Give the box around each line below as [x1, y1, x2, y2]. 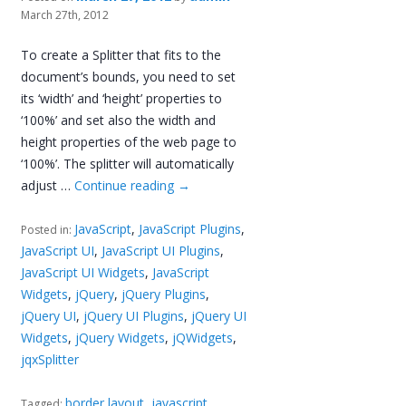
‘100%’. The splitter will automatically [21, 154, 235, 172]
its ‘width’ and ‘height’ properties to [21, 89, 223, 107]
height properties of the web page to [21, 132, 237, 150]
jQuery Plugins [121, 285, 207, 303]
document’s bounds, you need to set [21, 67, 237, 85]
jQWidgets [172, 328, 234, 346]
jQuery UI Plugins [83, 306, 185, 324]
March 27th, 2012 [21, 6, 110, 23]
